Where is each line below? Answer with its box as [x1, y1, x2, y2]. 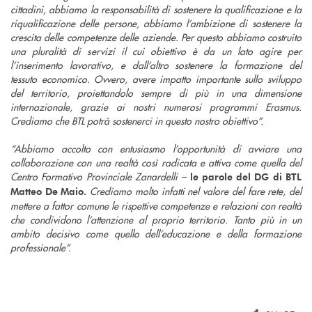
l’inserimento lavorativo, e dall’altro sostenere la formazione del [10, 57, 302, 72]
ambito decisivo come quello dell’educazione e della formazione [10, 226, 302, 240]
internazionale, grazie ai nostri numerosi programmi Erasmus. [10, 99, 302, 114]
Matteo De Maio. [10, 184, 87, 198]
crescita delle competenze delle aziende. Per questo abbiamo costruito [10, 29, 302, 44]
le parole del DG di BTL [189, 169, 302, 183]
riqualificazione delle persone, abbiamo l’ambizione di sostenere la [10, 15, 302, 30]
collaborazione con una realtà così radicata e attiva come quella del [10, 155, 302, 169]
